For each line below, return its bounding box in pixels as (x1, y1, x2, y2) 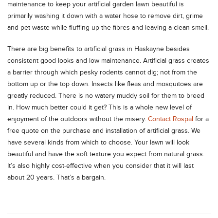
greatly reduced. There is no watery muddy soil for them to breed (7, 91, 204, 100)
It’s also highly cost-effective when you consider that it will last (7, 162, 194, 170)
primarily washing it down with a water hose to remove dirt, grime (7, 12, 203, 20)
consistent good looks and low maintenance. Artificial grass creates (7, 56, 209, 65)
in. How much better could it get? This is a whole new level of (7, 103, 192, 111)
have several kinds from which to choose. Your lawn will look (7, 138, 189, 146)
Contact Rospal (148, 115, 193, 123)
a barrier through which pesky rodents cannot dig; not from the (7, 68, 197, 76)
